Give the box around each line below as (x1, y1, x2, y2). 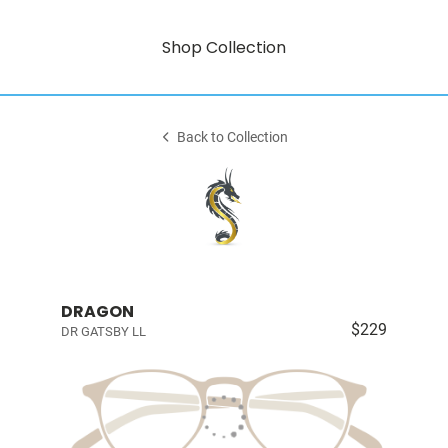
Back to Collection (177, 129, 289, 146)
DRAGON (60, 300, 134, 323)
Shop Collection (162, 35, 286, 59)
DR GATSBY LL (60, 324, 146, 339)
